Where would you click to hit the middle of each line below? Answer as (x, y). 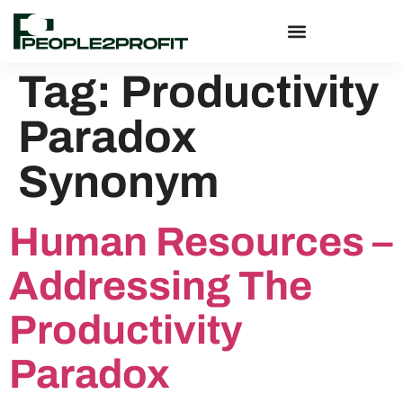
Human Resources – (201, 241)
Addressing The (161, 285)
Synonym (119, 182)
